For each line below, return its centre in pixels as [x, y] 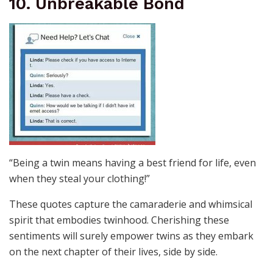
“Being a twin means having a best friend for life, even [133, 162]
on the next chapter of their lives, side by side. [113, 251]
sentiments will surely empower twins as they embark [131, 236]
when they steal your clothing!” [80, 178]
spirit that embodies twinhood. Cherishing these [119, 220]
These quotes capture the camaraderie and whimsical [131, 204]
